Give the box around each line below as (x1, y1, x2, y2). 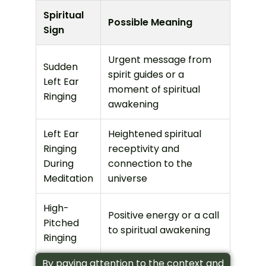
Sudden (43, 59, 78, 74)
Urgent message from (108, 52, 211, 66)
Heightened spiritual (108, 126, 201, 141)
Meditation (43, 171, 93, 185)
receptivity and (108, 141, 179, 156)
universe (108, 171, 147, 185)
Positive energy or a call (108, 208, 219, 222)
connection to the (108, 156, 192, 170)
